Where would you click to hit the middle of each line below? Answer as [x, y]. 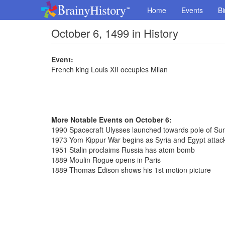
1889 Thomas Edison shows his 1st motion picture [131, 170]
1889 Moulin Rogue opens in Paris [106, 160]
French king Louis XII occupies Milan [109, 69]
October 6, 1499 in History [115, 33]
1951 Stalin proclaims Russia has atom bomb [123, 150]
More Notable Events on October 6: [111, 120]
